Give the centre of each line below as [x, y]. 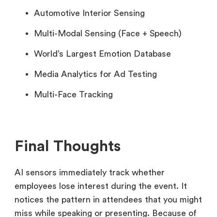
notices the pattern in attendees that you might [108, 199]
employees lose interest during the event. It [101, 186]
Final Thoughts [68, 146]
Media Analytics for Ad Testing [95, 74]
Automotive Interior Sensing [89, 13]
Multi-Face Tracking [73, 94]
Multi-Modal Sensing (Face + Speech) [108, 33]
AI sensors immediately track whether [90, 172]
